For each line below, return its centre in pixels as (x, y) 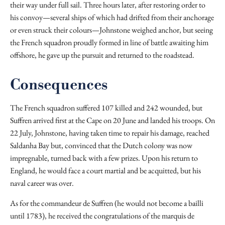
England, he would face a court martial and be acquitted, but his (105, 171)
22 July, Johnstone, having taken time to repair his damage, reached (110, 133)
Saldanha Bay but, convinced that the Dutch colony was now (101, 145)
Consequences (59, 85)
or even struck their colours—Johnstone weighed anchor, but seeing (111, 30)
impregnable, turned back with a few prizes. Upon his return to (104, 158)
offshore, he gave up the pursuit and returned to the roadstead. (102, 55)
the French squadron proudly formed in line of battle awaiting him (109, 42)
